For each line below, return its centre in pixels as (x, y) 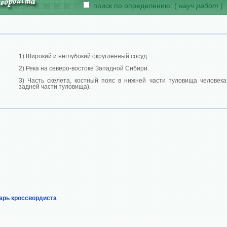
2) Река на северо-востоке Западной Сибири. (84, 68)
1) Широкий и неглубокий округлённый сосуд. (84, 56)
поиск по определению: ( (134, 6)
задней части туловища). (55, 87)
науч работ (199, 6)
